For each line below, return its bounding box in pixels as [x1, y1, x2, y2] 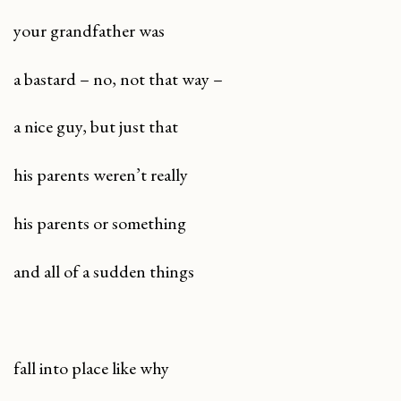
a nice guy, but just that [13, 115, 178, 139]
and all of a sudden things [13, 260, 194, 284]
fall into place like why [13, 356, 169, 380]
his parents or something [13, 211, 186, 235]
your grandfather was [13, 18, 165, 42]
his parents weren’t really [13, 163, 188, 187]
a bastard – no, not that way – [13, 66, 223, 90]
